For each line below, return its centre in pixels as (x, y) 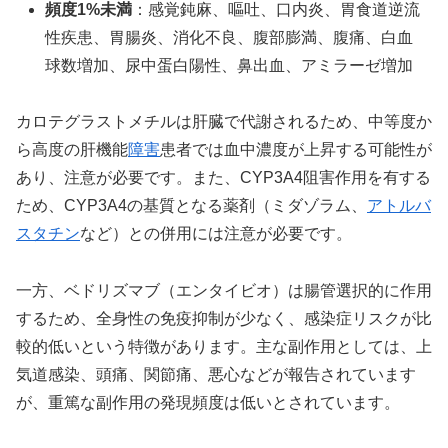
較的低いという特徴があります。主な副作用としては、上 (224, 347)
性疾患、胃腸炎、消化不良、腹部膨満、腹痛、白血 (229, 37)
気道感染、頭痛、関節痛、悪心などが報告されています (216, 375)
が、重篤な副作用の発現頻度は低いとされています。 (208, 403)
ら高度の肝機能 (72, 150)
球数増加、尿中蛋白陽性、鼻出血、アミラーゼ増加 (229, 65)
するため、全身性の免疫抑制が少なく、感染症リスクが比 (224, 319)
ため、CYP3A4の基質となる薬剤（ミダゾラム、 (191, 206)
